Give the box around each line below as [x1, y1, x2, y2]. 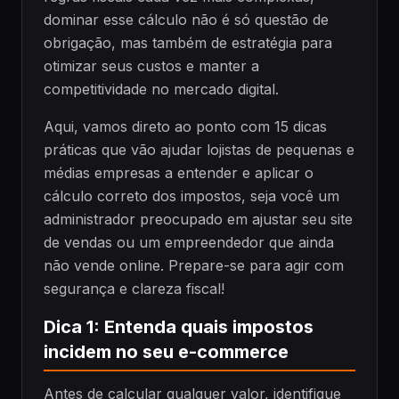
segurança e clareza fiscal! [44, 280, 224, 297]
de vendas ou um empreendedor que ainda [44, 233, 334, 251]
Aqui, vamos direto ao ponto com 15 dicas [44, 118, 327, 135]
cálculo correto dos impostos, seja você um [44, 187, 339, 205]
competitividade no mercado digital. [44, 80, 279, 98]
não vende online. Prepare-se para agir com [44, 256, 344, 274]
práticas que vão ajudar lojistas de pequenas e [44, 141, 354, 159]
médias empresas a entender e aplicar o [44, 164, 313, 182]
